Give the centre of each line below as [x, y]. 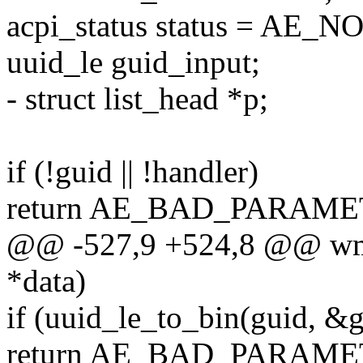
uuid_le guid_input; [133, 62]
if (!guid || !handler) [132, 172]
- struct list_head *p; [137, 99]
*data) [46, 281]
